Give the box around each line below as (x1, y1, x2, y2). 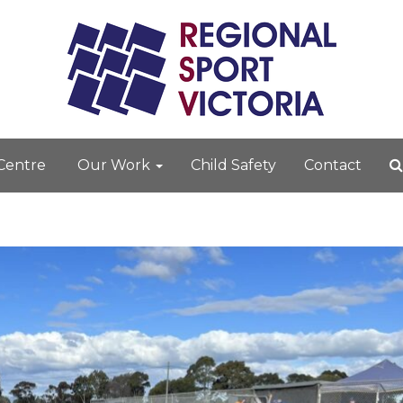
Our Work (77, 157, 154, 174)
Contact (304, 157, 362, 174)
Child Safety (191, 157, 276, 174)
